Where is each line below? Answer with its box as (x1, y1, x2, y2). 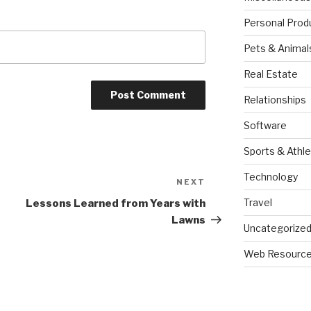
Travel (243, 196, 272, 209)
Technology (243, 171, 298, 183)
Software (243, 119, 287, 132)
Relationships (243, 94, 306, 106)
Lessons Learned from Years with (26, 197, 206, 210)
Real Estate (243, 68, 298, 81)
